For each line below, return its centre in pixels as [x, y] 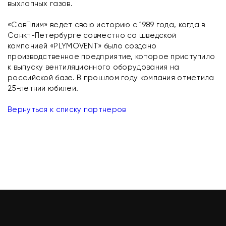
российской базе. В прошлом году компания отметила [111, 77]
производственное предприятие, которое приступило [111, 56]
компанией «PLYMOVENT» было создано [82, 46]
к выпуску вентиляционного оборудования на [94, 67]
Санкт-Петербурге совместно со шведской [92, 35]
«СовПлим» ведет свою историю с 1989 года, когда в [106, 24]
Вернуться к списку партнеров [67, 109]
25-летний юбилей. [43, 88]
